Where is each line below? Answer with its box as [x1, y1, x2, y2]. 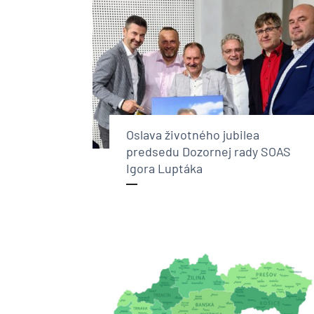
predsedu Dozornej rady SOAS [126, 143, 291, 159]
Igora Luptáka [126, 160, 203, 176]
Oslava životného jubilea [126, 126, 259, 142]
